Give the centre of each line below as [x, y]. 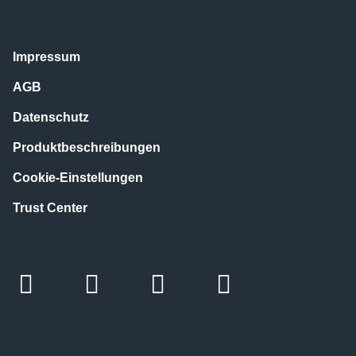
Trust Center [50, 207]
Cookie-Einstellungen [78, 177]
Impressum [46, 56]
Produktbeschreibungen [87, 147]
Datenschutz [51, 117]
